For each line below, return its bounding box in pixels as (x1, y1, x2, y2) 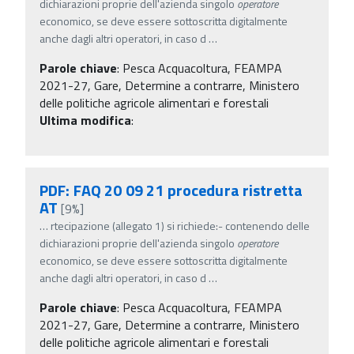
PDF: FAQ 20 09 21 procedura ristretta (40, 177, 303, 202)
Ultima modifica (40, 110, 131, 130)
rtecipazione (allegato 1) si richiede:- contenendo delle (51, 217, 310, 234)
